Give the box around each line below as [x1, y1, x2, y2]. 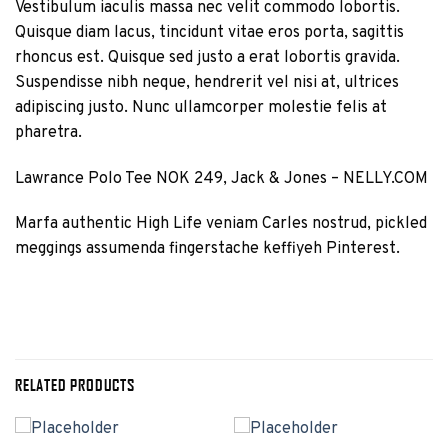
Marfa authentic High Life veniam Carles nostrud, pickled [15, 214, 427, 235]
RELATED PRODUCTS [15, 374, 135, 394]
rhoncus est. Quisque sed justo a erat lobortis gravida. [15, 47, 400, 68]
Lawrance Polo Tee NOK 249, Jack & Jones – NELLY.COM [15, 168, 428, 189]
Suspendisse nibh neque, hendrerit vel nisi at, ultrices [15, 72, 399, 93]
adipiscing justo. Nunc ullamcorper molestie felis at [15, 97, 387, 118]
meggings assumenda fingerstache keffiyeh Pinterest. [15, 239, 400, 260]
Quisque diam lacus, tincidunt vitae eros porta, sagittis [15, 22, 404, 43]
